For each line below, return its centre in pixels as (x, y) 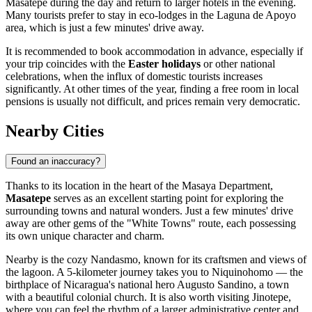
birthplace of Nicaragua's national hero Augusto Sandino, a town (147, 285)
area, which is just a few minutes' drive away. (105, 27)
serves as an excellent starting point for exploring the (167, 198)
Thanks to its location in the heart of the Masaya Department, (139, 186)
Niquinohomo (242, 272)
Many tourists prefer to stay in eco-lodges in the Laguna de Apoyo (151, 15)
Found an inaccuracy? (56, 162)
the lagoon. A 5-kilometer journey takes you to (109, 272)
